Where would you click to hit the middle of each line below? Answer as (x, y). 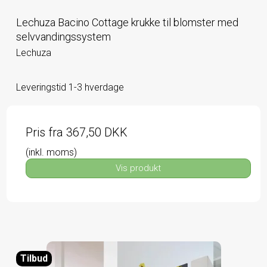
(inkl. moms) (51, 152)
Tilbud (34, 258)
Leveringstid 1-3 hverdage (70, 87)
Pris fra (46, 132)
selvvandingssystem (63, 37)
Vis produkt (138, 168)
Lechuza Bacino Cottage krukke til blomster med (127, 23)
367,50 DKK (97, 132)
